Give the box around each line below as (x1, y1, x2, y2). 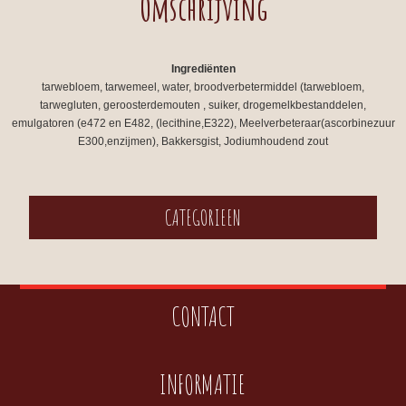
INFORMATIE (159, 367, 246, 401)
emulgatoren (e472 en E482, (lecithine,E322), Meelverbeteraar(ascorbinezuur (11, 117, 395, 130)
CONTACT (170, 299, 235, 333)
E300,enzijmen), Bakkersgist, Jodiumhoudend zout (78, 135, 328, 148)
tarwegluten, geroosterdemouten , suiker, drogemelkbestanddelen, (40, 99, 366, 111)
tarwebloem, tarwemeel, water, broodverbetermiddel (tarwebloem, (42, 81, 364, 93)
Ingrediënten (170, 63, 236, 75)
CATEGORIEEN (165, 204, 241, 231)
